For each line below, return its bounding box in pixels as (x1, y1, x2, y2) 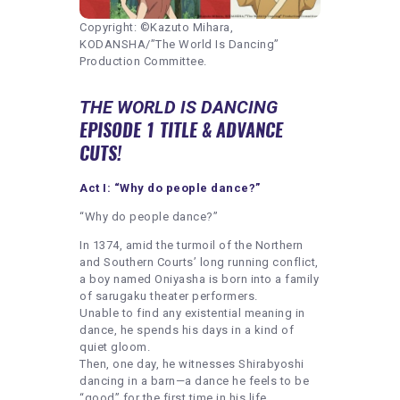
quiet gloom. (79, 339, 150, 354)
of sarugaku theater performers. (79, 288, 258, 303)
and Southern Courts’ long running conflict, (79, 254, 319, 269)
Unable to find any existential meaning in (79, 305, 305, 320)
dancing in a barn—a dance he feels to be (79, 373, 309, 387)
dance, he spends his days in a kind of (79, 322, 294, 337)
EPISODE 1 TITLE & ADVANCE (79, 117, 283, 142)
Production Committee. (79, 54, 207, 68)
